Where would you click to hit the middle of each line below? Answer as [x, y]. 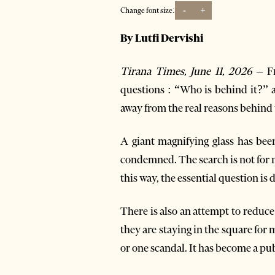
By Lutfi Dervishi [162, 38]
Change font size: [148, 10]
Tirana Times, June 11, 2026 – [192, 71]
